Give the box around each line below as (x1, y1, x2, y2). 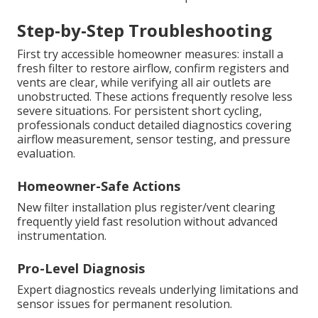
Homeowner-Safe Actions (17, 177, 180, 195)
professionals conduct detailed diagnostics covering (17, 117, 292, 133)
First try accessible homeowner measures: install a (17, 46, 283, 62)
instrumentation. (17, 228, 106, 244)
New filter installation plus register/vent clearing (17, 199, 275, 216)
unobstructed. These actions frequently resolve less (17, 89, 292, 105)
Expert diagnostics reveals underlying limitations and (17, 282, 298, 298)
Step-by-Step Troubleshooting (17, 18, 272, 43)
